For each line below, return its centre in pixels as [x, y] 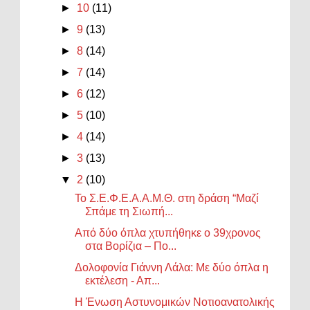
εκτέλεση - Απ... [123, 280]
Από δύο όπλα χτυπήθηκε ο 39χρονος [168, 232]
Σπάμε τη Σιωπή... [129, 211]
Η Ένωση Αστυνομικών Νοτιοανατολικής [175, 302]
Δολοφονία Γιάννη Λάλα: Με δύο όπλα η [172, 267]
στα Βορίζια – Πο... [131, 246]
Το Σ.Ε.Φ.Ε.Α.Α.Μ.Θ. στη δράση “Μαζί [167, 198]
